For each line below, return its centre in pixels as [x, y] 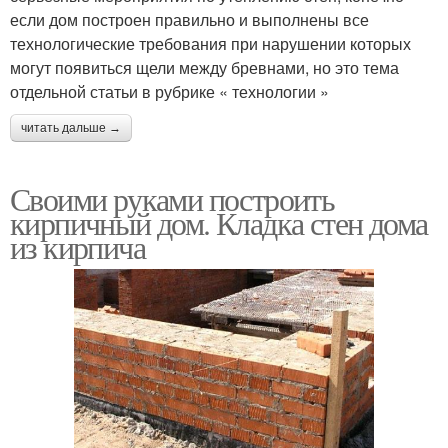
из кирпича [77, 247]
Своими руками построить [172, 199]
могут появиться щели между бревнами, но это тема [204, 68]
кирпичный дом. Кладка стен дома [219, 223]
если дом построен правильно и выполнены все [189, 20]
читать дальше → [71, 128]
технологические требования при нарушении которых [210, 44]
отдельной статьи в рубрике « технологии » [169, 92]
